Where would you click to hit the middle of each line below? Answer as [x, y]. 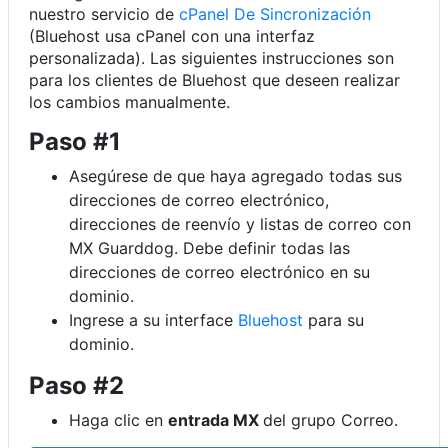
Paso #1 [75, 141]
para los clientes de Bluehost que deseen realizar [214, 80]
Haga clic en [118, 420]
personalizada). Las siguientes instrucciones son [211, 58]
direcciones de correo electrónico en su [219, 272]
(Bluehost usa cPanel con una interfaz [172, 36]
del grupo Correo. [330, 420]
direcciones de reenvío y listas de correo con [240, 224]
